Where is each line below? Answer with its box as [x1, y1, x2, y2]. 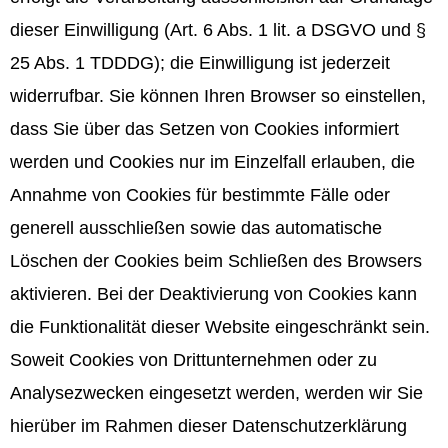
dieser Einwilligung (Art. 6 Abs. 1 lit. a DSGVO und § [10, 19, 426, 40]
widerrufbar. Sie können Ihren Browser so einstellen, [10, 85, 426, 106]
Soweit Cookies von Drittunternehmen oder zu [10, 349, 377, 370]
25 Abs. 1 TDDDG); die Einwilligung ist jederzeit [10, 52, 390, 73]
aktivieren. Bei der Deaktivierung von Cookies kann [10, 283, 417, 304]
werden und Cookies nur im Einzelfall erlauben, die [10, 151, 415, 172]
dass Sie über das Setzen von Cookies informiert [10, 118, 399, 139]
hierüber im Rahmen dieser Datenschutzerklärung [10, 415, 407, 436]
